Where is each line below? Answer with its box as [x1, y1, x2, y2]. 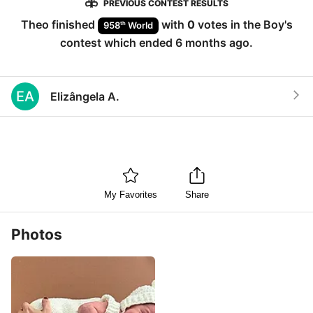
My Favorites [104, 189, 157, 201]
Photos [11, 225, 62, 243]
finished [48, 17, 98, 31]
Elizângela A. [50, 89, 119, 103]
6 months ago [175, 35, 249, 50]
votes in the [194, 17, 263, 31]
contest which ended [60, 35, 175, 50]
